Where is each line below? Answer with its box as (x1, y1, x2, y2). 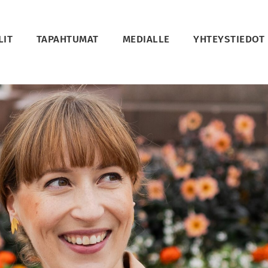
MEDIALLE (122, 33, 170, 46)
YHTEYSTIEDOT (193, 33, 265, 46)
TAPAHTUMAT (36, 33, 99, 46)
